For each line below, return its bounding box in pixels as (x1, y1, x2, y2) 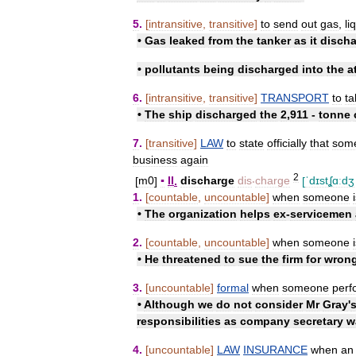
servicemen (290, 207, 352, 221)
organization (168, 207, 237, 221)
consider (255, 298, 303, 311)
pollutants (145, 62, 200, 75)
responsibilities (137, 315, 221, 328)
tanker (257, 33, 291, 47)
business (133, 153, 177, 166)
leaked (169, 33, 205, 47)
